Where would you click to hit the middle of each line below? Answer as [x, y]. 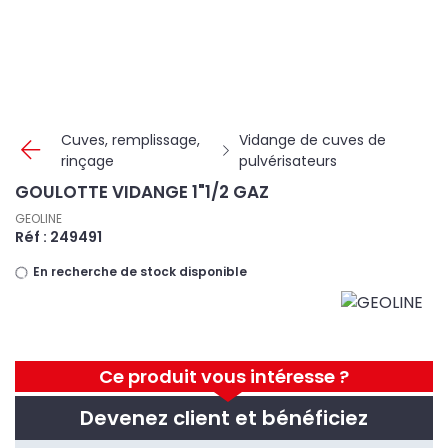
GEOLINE [38, 218]
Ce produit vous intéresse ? [224, 376]
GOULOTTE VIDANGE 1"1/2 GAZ [142, 192]
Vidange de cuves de [313, 140]
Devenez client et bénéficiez [224, 418]
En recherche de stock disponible [138, 271]
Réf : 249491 [58, 237]
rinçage [87, 161]
